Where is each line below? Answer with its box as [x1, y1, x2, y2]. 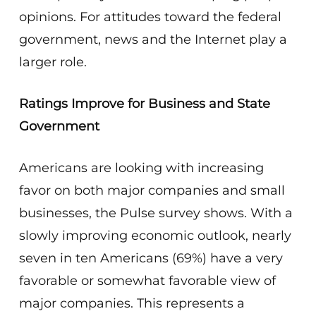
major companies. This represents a [18, 296, 245, 311]
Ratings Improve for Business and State [18, 96, 270, 111]
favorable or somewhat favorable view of [18, 273, 276, 288]
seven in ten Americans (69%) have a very [18, 250, 283, 266]
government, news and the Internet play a [18, 32, 287, 47]
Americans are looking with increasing [18, 160, 264, 176]
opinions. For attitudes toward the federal [18, 9, 281, 25]
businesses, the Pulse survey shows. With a [18, 205, 293, 221]
